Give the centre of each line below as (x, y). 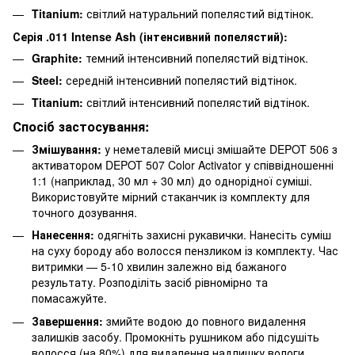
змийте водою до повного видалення (204, 321)
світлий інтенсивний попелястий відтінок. (197, 103)
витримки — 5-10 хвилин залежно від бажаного (159, 267)
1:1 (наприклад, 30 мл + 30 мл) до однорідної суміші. (172, 181)
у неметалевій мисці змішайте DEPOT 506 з (219, 149)
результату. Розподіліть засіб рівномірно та (150, 282)
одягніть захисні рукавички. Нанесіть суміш (213, 235)
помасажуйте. (69, 298)
